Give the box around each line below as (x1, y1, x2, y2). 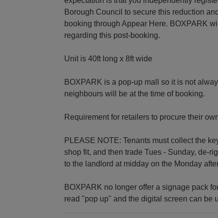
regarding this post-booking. (64, 31, 160, 39)
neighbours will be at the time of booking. (64, 89, 205, 98)
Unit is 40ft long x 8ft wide (64, 54, 152, 63)
